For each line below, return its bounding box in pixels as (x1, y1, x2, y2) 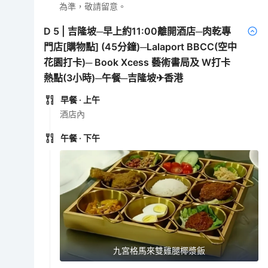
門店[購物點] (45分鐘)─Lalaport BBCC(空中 (44, 40, 237, 53)
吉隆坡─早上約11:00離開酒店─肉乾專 (68, 25, 232, 37)
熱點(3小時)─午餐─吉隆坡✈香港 (44, 71, 184, 84)
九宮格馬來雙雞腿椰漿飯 (113, 245, 206, 256)
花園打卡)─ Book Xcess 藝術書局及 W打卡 (44, 56, 231, 68)
